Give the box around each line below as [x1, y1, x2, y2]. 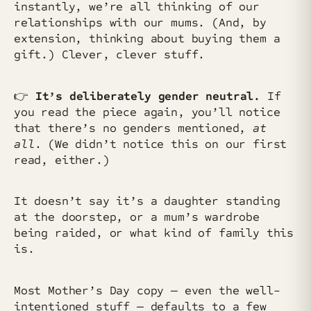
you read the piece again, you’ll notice [14, 104, 280, 119]
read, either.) [14, 152, 110, 167]
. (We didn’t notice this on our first [34, 136, 287, 151]
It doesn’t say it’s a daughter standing [14, 194, 280, 209]
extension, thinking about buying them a [14, 31, 280, 46]
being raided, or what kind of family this [14, 226, 294, 241]
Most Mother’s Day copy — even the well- [14, 283, 280, 298]
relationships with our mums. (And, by [14, 15, 267, 30]
